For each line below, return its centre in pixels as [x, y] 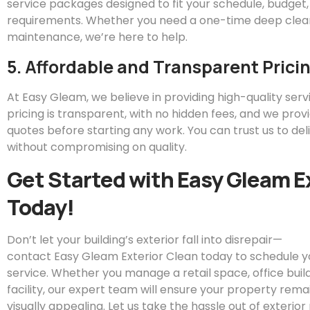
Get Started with [92, 180]
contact [30, 257]
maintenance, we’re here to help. [97, 37]
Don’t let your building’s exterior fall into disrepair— [145, 240]
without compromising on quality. [97, 147]
